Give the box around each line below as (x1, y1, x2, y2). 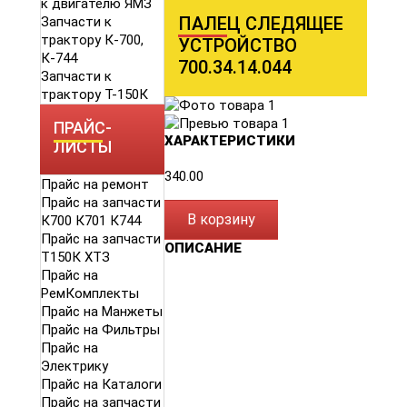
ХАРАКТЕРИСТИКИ (164, 133, 295, 150)
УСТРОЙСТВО (178, 35, 297, 57)
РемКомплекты (41, 285, 139, 303)
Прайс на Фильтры (41, 322, 160, 339)
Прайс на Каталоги (41, 376, 162, 393)
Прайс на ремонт (41, 176, 149, 194)
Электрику (41, 358, 108, 375)
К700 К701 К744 (41, 213, 141, 230)
